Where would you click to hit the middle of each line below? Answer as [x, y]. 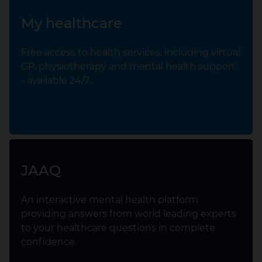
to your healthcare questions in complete [118, 228]
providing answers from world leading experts [129, 214]
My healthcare [72, 23]
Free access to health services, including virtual [131, 52]
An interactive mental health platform [110, 200]
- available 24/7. [56, 80]
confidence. [49, 242]
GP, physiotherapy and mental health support [128, 66]
